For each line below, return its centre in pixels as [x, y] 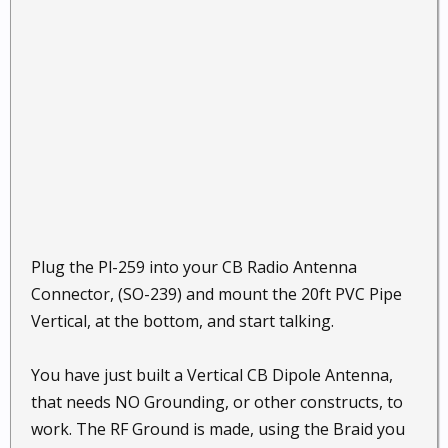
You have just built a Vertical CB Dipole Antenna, [212, 375]
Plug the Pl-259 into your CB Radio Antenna [194, 267]
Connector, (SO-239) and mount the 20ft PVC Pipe [216, 294]
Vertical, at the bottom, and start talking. [182, 321]
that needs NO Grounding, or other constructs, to [217, 402]
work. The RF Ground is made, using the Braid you [218, 429]
